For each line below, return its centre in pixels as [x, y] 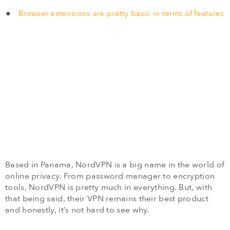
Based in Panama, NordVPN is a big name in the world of [115, 165]
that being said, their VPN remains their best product [107, 198]
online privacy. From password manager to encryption [110, 176]
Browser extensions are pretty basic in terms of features [121, 14]
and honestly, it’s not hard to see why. [77, 210]
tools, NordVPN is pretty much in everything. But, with [109, 187]
